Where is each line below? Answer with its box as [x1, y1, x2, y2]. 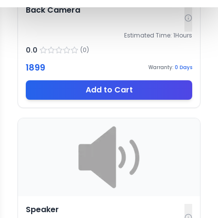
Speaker [26, 203, 59, 215]
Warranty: [148, 64, 173, 72]
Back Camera [26, 4, 80, 16]
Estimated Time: [124, 31, 172, 39]
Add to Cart [85, 84, 133, 95]
